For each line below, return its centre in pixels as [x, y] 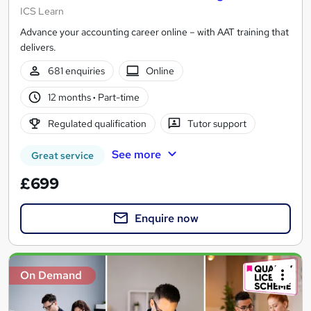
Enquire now [167, 218]
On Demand [51, 276]
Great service [62, 155]
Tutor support [217, 123]
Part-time [117, 97]
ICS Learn [42, 11]
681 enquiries [76, 70]
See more [136, 154]
